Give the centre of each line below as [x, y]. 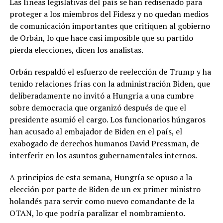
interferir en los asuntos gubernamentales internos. [103, 155]
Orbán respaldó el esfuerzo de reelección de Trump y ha [110, 71]
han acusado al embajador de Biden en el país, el [96, 131]
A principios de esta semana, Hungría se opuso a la [101, 177]
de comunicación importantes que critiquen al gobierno [110, 26]
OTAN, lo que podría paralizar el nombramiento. [97, 213]
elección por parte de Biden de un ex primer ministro [105, 189]
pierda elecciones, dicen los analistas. [76, 50]
